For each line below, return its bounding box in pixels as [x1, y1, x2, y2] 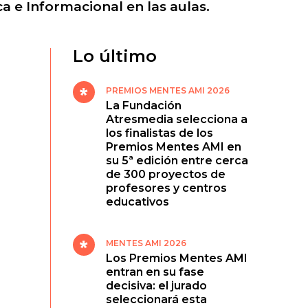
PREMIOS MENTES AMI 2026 [106, 85, 230, 96]
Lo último [73, 46, 157, 66]
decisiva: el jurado [106, 279, 208, 292]
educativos [106, 195, 170, 208]
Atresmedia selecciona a [106, 113, 248, 126]
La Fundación [106, 99, 182, 112]
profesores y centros [106, 181, 228, 195]
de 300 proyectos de [106, 168, 226, 181]
